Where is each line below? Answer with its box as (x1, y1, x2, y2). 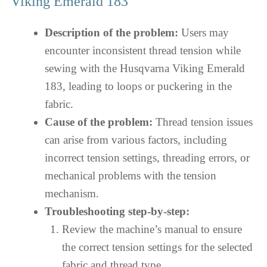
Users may (178, 26, 229, 39)
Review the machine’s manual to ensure (61, 222, 242, 235)
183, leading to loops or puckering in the (45, 79, 232, 92)
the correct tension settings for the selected (61, 240, 253, 253)
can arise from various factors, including (45, 133, 227, 146)
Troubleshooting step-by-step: (45, 204, 190, 218)
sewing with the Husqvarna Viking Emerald (45, 61, 245, 74)
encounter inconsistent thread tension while (45, 44, 241, 57)
